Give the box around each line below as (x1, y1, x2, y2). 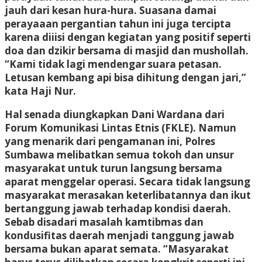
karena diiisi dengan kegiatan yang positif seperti (5, 30, 251, 44)
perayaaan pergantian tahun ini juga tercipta (5, 16, 231, 30)
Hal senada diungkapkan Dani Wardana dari (5, 107, 225, 121)
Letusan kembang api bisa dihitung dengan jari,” (5, 70, 246, 84)
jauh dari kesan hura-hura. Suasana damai (5, 3, 216, 17)
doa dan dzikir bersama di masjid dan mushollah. (5, 43, 249, 57)
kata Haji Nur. (5, 84, 76, 98)
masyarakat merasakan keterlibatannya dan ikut (5, 188, 251, 202)
